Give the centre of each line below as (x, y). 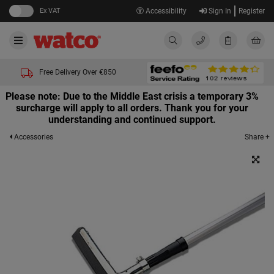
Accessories (33, 137)
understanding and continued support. (132, 120)
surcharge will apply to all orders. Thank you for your (132, 108)
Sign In (219, 11)
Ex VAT (50, 11)
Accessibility (165, 11)
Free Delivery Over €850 (78, 72)
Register (252, 11)
